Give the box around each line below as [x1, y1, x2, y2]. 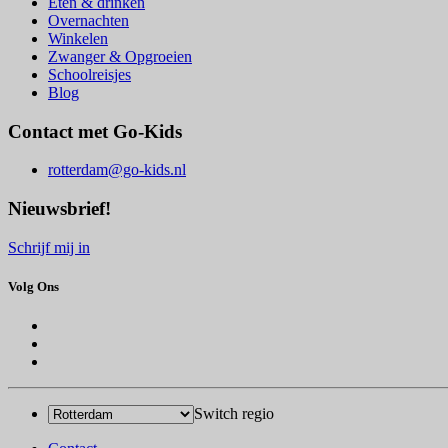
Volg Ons [8, 278, 59, 294]
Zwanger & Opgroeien [48, 47, 192, 65]
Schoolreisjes [48, 65, 131, 83]
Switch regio [194, 405, 274, 423]
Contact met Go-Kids [8, 120, 182, 142]
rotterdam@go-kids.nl [48, 161, 186, 179]
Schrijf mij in [8, 238, 90, 256]
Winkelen [48, 29, 108, 47]
